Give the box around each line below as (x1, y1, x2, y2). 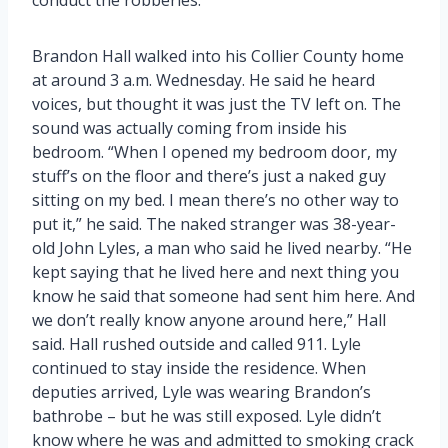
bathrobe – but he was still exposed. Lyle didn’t (32, 404, 381, 427)
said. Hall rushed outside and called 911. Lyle (32, 332, 361, 355)
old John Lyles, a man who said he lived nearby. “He (32, 236, 412, 259)
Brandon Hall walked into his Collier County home (32, 44, 404, 67)
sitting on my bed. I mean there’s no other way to (32, 188, 399, 211)
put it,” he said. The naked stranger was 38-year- (32, 212, 396, 235)
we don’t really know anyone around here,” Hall (32, 308, 386, 331)
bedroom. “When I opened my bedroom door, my (32, 140, 397, 163)
